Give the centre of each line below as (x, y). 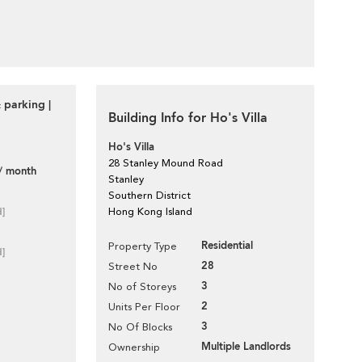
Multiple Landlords (246, 347)
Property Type (143, 246)
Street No (133, 266)
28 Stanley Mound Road (166, 163)
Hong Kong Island (150, 211)
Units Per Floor (144, 307)
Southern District (149, 195)
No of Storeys (142, 286)
